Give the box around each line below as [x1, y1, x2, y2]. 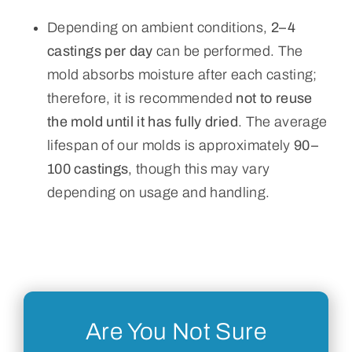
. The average [237, 113, 328, 130]
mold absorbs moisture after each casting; [46, 66, 317, 82]
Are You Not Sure [86, 318, 266, 344]
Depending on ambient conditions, [46, 19, 271, 35]
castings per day [46, 42, 153, 59]
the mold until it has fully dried [46, 113, 238, 130]
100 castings [46, 160, 129, 177]
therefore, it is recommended [46, 90, 236, 106]
